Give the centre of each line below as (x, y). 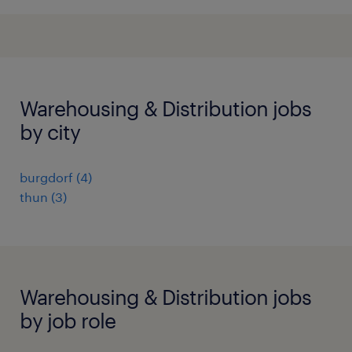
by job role (68, 320)
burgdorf (46, 177)
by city (50, 132)
